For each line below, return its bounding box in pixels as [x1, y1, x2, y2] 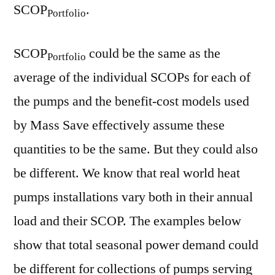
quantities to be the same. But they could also [14, 141, 258, 158]
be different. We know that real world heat [14, 165, 240, 182]
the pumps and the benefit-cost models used [14, 93, 249, 110]
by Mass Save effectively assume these [14, 117, 225, 134]
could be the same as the [86, 45, 220, 63]
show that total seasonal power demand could [14, 236, 258, 254]
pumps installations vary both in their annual [14, 188, 253, 206]
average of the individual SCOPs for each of [14, 69, 250, 87]
